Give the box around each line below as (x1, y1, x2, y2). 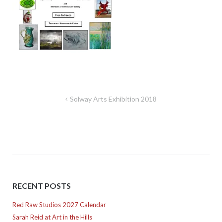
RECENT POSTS (12, 180, 71, 190)
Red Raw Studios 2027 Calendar (12, 201, 106, 209)
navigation (11, 106, 64, 119)
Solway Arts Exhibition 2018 (70, 94, 157, 103)
